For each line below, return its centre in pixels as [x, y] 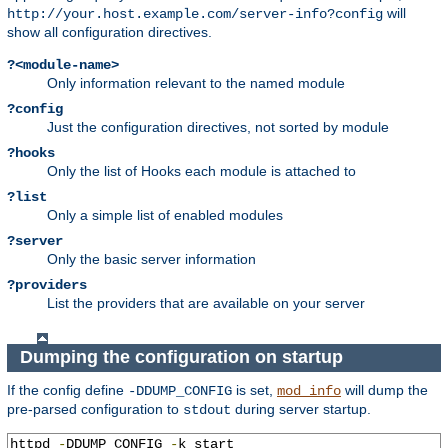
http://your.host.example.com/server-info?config [195, 13]
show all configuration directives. [109, 31]
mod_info [309, 390]
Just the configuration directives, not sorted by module [218, 126]
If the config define [67, 389]
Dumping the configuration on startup [183, 357]
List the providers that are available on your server [206, 302]
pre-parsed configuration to [95, 408]
